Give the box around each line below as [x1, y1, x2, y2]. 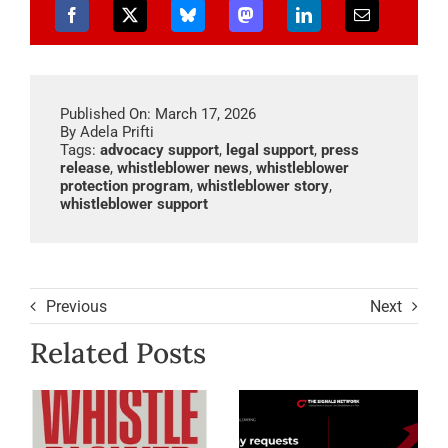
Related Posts [29, 335, 206, 371]
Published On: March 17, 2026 [59, 105, 256, 123]
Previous [45, 296, 107, 316]
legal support [225, 141, 314, 159]
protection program [59, 177, 190, 195]
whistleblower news [116, 159, 249, 177]
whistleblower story [196, 177, 329, 195]
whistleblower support [59, 195, 208, 213]
